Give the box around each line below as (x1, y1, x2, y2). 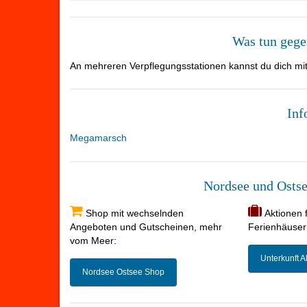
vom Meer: (70, 234, 116, 246)
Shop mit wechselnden (83, 207, 184, 219)
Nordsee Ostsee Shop (82, 267, 164, 277)
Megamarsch (70, 132, 127, 144)
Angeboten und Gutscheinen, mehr (70, 221, 222, 232)
